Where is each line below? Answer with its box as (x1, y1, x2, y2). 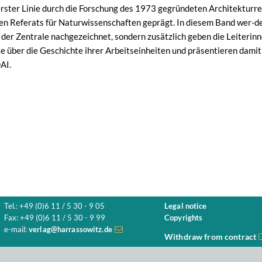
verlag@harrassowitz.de (29, 225, 112, 234)
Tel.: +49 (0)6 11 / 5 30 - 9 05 (4, 202, 105, 211)
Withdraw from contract (164, 232, 257, 242)
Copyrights (164, 213, 203, 222)
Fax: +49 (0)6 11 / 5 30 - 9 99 (4, 213, 105, 222)
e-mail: (4, 225, 29, 234)
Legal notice (164, 202, 207, 211)
